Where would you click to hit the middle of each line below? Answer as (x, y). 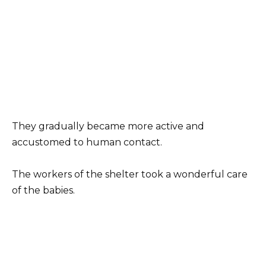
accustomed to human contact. (87, 142)
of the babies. (43, 190)
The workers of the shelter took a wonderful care (130, 174)
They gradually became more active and (108, 126)
